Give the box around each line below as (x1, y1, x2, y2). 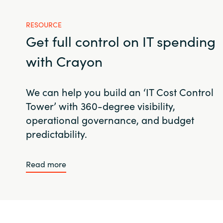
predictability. (25, 126, 87, 140)
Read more (25, 158, 66, 169)
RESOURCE (25, 19, 62, 29)
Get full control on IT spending (25, 30, 216, 51)
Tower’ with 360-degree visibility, (25, 98, 175, 112)
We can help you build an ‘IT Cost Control (25, 84, 214, 99)
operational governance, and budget (25, 112, 194, 126)
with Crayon (25, 50, 103, 71)
